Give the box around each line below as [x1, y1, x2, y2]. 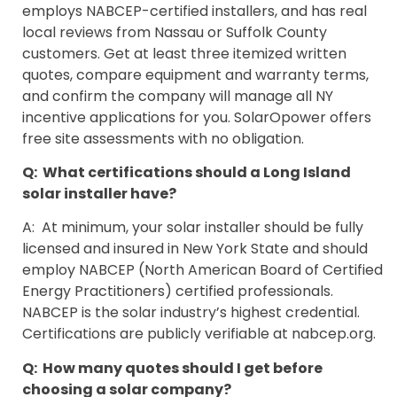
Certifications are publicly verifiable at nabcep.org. [22, 323, 376, 345]
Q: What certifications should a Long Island [22, 161, 351, 183]
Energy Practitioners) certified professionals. [22, 281, 333, 302]
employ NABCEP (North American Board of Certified [22, 260, 383, 281]
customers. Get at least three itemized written [22, 43, 346, 64]
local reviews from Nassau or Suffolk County [22, 21, 327, 43]
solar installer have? [22, 183, 176, 204]
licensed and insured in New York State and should [22, 238, 368, 260]
